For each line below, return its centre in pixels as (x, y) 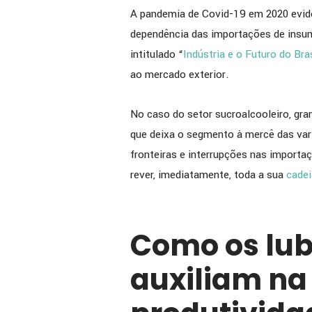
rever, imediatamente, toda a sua (208, 174)
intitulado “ (157, 54)
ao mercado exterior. (180, 74)
